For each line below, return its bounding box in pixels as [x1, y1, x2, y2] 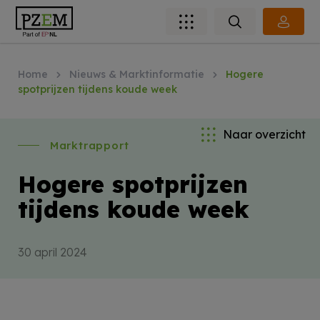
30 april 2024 [17, 244, 87, 259]
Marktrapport [49, 138, 129, 152]
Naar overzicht [223, 127, 306, 141]
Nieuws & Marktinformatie [69, 68, 204, 81]
